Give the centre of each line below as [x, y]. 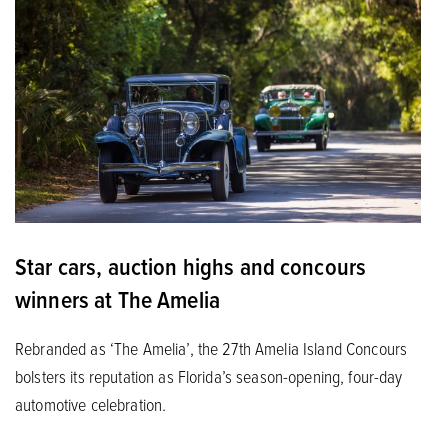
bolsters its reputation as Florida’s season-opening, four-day [209, 375]
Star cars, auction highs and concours [191, 265]
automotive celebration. [91, 403]
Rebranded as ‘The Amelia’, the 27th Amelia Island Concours [211, 347]
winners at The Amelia [117, 298]
